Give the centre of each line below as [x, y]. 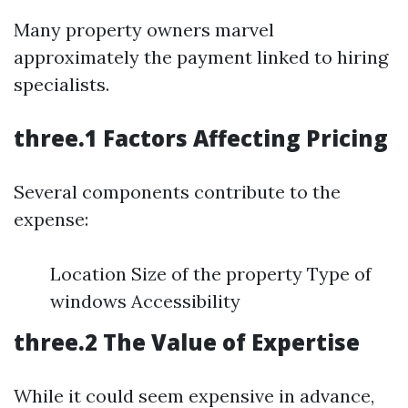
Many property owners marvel [144, 30]
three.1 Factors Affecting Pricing [201, 138]
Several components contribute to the [177, 192]
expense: [51, 219]
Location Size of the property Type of [211, 274]
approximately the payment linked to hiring [201, 57]
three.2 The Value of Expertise [187, 342]
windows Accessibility [145, 301]
